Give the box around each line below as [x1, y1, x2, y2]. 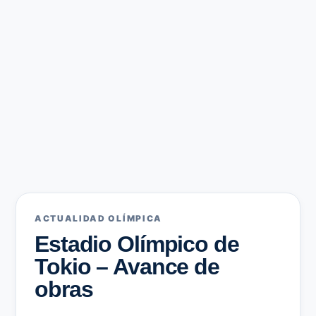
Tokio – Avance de [35, 254, 219, 279]
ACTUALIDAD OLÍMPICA [35, 213, 162, 224]
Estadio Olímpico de [35, 231, 239, 257]
